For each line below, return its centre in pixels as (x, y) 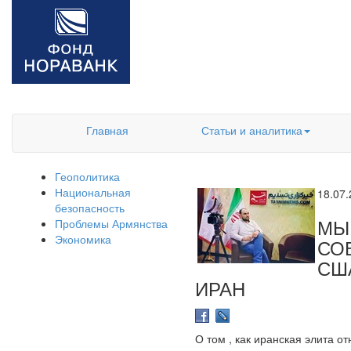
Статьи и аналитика (251, 130)
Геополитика (87, 176)
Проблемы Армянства (111, 223)
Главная (107, 130)
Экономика (83, 239)
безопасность (90, 208)
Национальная (93, 192)
